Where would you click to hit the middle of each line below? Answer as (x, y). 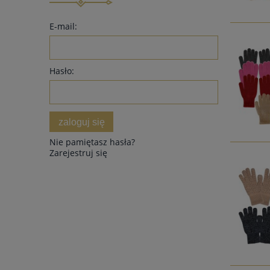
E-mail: (63, 26)
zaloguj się (81, 121)
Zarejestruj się (78, 153)
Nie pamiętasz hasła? (92, 142)
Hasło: (62, 71)
